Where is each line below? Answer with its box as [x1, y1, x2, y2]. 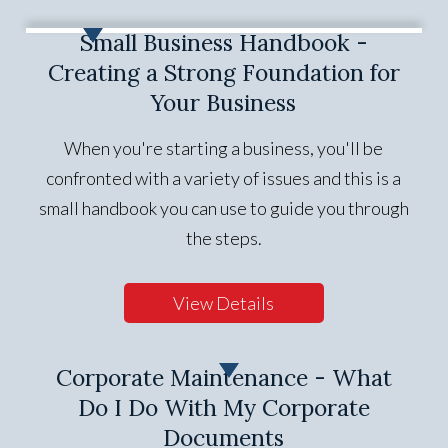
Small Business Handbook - [79, 28, 368, 58]
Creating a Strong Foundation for [47, 58, 400, 88]
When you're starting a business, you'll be [64, 137, 384, 160]
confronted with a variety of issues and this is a [46, 167, 402, 190]
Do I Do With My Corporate [77, 393, 370, 423]
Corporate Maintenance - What [55, 363, 392, 393]
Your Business [151, 88, 297, 118]
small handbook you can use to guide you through [38, 197, 409, 220]
